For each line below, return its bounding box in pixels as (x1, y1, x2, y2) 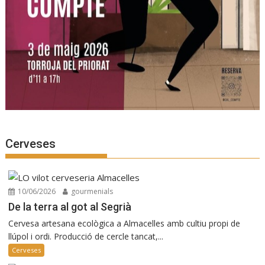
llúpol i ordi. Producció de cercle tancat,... (8, 230, 164, 242)
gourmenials (69, 186, 114, 196)
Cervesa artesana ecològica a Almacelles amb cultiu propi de (8, 217, 241, 229)
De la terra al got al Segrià (8, 200, 132, 213)
